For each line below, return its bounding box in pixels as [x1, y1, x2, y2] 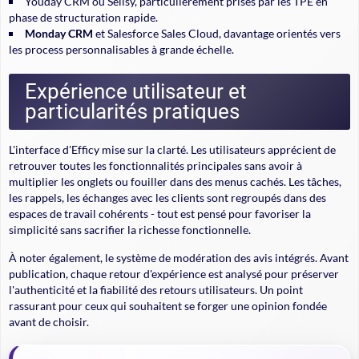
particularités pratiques [25, 99, 240, 123]
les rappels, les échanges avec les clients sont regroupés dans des [9, 190, 326, 204]
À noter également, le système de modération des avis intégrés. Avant [9, 250, 349, 264]
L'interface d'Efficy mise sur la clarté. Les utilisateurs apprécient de [9, 142, 336, 156]
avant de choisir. [9, 314, 89, 329]
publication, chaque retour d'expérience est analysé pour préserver [9, 266, 339, 280]
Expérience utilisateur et [25, 79, 247, 103]
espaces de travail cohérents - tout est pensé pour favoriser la [9, 206, 311, 220]
